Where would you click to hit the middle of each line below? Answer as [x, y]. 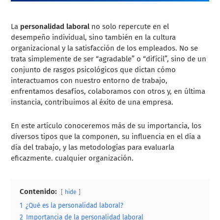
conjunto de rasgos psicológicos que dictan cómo [94, 69]
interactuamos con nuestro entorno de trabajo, [89, 80]
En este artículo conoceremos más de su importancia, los [106, 125]
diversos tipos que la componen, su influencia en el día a [106, 136]
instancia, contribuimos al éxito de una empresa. [92, 102]
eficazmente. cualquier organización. [72, 158]
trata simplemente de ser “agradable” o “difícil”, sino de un [109, 59]
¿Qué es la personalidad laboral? [75, 205]
